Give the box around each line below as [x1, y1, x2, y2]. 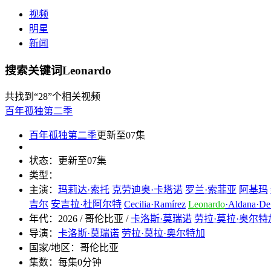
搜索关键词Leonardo [5, 64, 111, 77]
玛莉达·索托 [58, 184, 109, 195]
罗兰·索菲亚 [185, 184, 237, 195]
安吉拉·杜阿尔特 [51, 199, 122, 210]
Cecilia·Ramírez [124, 199, 186, 210]
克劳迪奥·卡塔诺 [112, 184, 183, 195]
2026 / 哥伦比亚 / [58, 214, 131, 224]
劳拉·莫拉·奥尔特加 [122, 228, 205, 239]
